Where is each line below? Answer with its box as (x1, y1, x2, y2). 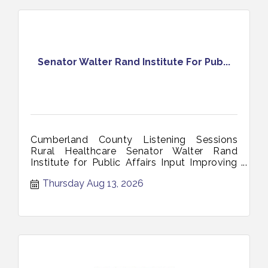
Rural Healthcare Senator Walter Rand (31, 145, 237, 157)
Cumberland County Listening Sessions (31, 133, 237, 145)
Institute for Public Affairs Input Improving (31, 156, 237, 168)
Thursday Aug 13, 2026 (42, 178, 144, 190)
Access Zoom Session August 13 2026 (31, 167, 211, 179)
